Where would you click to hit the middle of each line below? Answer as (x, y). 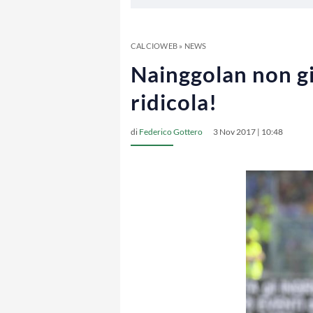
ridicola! (174, 102)
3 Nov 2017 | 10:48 (248, 132)
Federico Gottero (171, 132)
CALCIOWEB (154, 46)
